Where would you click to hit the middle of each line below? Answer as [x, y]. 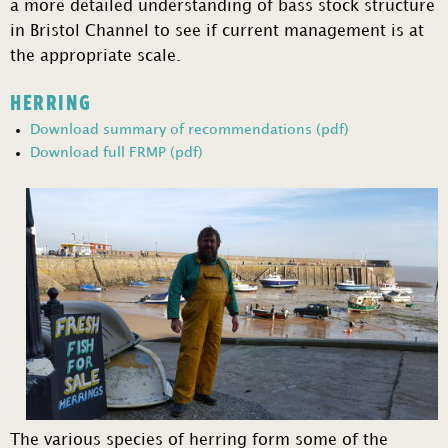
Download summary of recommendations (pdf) [189, 130]
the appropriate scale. [98, 57]
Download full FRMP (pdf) [116, 153]
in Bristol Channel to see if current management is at [217, 32]
